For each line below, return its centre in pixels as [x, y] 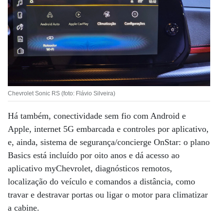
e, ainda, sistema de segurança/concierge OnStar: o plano [109, 142]
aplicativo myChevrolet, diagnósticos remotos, [90, 169]
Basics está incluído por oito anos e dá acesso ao [94, 155]
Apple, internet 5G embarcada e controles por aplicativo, [108, 129]
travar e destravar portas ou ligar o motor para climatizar [108, 195]
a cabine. [24, 208]
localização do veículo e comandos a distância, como [101, 182]
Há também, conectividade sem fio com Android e [97, 116]
